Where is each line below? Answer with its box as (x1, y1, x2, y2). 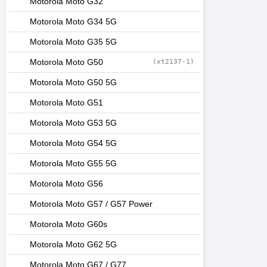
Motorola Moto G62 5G (30, 240, 117, 249)
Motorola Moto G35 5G (30, 38, 117, 46)
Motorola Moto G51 (30, 98, 103, 107)
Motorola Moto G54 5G (30, 139, 117, 148)
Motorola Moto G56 (30, 179, 103, 188)
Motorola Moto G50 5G (30, 78, 117, 87)
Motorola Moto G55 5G (30, 159, 117, 168)
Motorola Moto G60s (30, 220, 107, 229)
